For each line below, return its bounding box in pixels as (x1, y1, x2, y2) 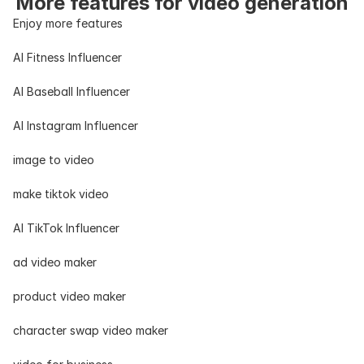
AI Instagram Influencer (13, 119, 138, 132)
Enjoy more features (13, 16, 123, 30)
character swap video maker (13, 323, 168, 337)
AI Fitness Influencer (13, 50, 122, 64)
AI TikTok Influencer (13, 221, 119, 235)
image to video (13, 153, 94, 167)
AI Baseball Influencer (13, 84, 130, 98)
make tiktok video (13, 187, 109, 201)
